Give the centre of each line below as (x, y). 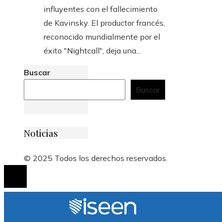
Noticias (41, 133)
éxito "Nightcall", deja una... (92, 51)
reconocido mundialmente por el (102, 37)
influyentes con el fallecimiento (101, 9)
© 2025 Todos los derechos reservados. (96, 158)
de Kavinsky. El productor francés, (104, 23)
